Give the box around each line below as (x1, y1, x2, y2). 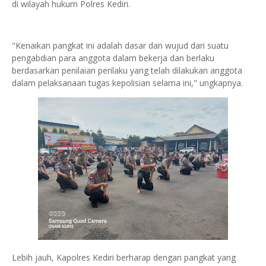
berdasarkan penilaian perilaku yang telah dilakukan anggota (12, 65, 242, 77)
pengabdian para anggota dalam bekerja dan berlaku (12, 52, 214, 64)
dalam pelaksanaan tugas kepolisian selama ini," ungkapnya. (12, 77, 245, 89)
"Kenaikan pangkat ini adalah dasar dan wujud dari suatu (12, 40, 229, 52)
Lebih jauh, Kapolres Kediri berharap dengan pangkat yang (12, 252, 236, 264)
